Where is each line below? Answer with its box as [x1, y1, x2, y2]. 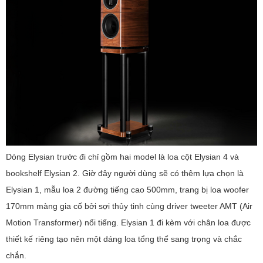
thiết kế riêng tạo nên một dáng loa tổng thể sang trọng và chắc [6, 234, 242, 244]
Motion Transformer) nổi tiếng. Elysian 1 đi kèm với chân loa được [6, 218, 251, 228]
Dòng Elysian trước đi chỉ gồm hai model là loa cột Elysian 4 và [6, 152, 239, 162]
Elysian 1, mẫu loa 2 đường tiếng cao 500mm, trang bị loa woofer [6, 185, 249, 195]
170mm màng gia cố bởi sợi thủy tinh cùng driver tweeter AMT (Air [6, 201, 252, 211]
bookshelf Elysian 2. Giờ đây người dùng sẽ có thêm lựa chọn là [6, 168, 244, 178]
